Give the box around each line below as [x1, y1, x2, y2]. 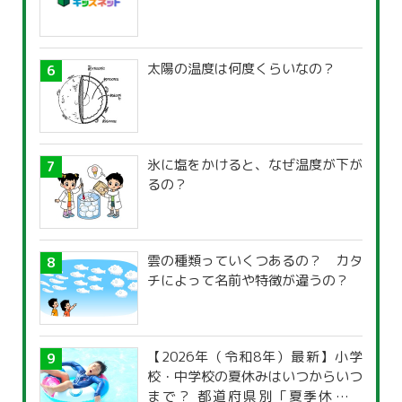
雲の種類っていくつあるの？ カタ [147, 251, 363, 271]
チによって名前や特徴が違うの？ [147, 271, 349, 291]
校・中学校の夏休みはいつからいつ [147, 367, 363, 387]
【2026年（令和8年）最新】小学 [147, 347, 363, 367]
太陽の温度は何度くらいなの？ [147, 59, 336, 79]
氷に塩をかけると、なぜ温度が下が [147, 155, 363, 175]
